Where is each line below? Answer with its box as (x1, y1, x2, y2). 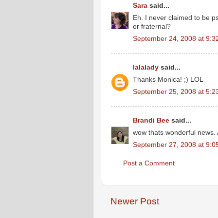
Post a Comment (123, 159, 175, 167)
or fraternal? (133, 22, 171, 30)
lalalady (133, 64, 159, 71)
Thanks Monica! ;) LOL (133, 75, 203, 83)
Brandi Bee (133, 117, 169, 124)
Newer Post (110, 196, 159, 206)
